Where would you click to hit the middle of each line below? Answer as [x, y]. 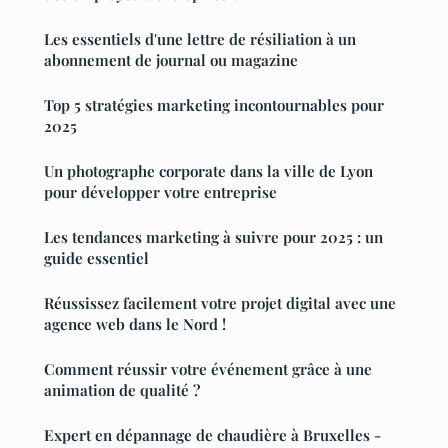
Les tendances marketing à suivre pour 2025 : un [213, 236]
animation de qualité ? [122, 389]
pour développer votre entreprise [160, 191]
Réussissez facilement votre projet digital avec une [220, 302]
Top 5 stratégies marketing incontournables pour [214, 104]
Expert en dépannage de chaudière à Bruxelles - [212, 434]
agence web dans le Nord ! [135, 323]
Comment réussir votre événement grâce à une [208, 368]
